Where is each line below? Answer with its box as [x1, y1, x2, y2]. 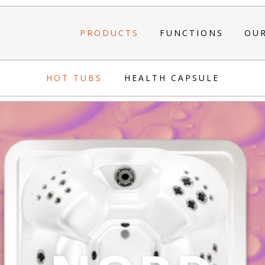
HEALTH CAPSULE [124, 72, 219, 83]
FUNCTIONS [160, 27, 224, 38]
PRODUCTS [80, 27, 139, 38]
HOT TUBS [46, 72, 102, 83]
